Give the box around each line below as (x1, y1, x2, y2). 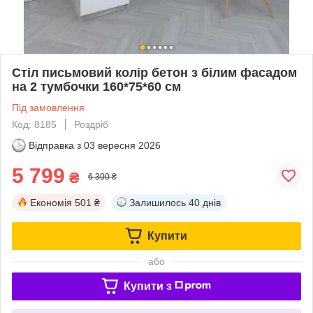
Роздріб (74, 118, 108, 130)
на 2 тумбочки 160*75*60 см (12, 79, 181, 94)
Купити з (123, 279, 172, 292)
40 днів (189, 196, 221, 208)
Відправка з (29, 139, 81, 151)
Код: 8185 (12, 118, 57, 130)
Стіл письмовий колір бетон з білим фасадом (12, 65, 297, 80)
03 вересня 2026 (84, 139, 161, 151)
